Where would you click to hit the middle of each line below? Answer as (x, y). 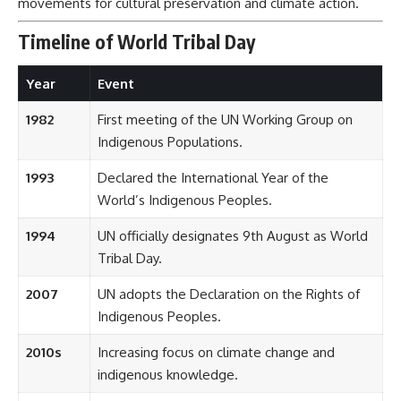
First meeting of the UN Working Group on (225, 120)
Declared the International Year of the (213, 178)
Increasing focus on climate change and (216, 353)
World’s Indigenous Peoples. (184, 200)
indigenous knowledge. (167, 375)
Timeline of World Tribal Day (137, 41)
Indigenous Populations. (170, 142)
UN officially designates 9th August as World (232, 236)
